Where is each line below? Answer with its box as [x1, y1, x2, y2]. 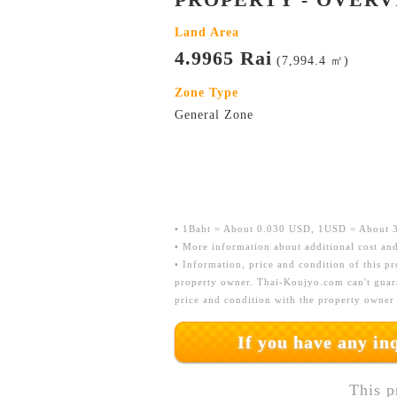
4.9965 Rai [175, 47, 272, 69]
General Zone [175, 108, 253, 121]
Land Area [175, 26, 239, 39]
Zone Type [175, 86, 238, 99]
